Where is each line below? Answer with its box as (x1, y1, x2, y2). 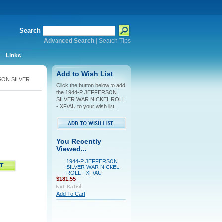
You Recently (56, 138, 101, 145)
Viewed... (56, 145, 87, 153)
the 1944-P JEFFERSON (56, 89, 117, 95)
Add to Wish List (56, 70, 113, 78)
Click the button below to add (56, 82, 125, 88)
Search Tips (98, 38, 131, 44)
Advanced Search (43, 38, 94, 44)
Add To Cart (56, 191, 85, 197)
